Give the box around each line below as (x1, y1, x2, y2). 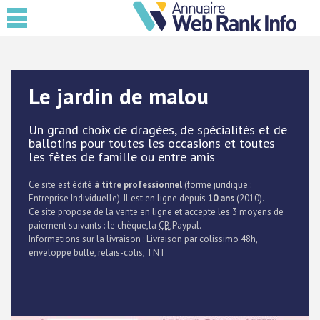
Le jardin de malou (29, 81, 209, 111)
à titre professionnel (94, 179, 182, 191)
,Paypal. (170, 219, 201, 231)
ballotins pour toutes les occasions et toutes (29, 135, 275, 151)
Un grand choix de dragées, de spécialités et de (29, 121, 287, 138)
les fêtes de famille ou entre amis (29, 149, 215, 165)
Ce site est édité (29, 179, 94, 191)
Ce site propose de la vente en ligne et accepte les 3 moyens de (29, 206, 284, 218)
